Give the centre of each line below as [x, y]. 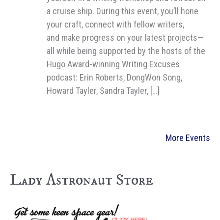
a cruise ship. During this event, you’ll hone [123, 11]
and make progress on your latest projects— [125, 37]
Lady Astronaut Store [82, 180]
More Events [188, 137]
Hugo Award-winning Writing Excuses [113, 64]
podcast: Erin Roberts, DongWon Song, [114, 77]
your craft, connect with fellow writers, [115, 24]
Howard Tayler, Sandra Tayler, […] [103, 90]
